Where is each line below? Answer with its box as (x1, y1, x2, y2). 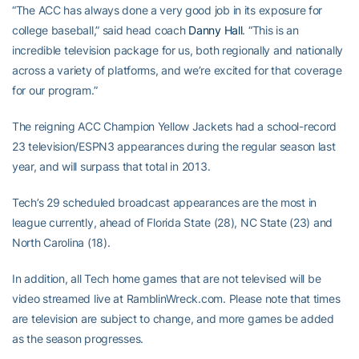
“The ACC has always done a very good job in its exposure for (12, 3, 323, 17)
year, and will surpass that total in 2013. (12, 159, 211, 173)
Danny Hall (188, 23, 243, 37)
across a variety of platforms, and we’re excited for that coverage (12, 63, 342, 77)
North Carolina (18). (12, 236, 111, 249)
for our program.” (12, 83, 98, 97)
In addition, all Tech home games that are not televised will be (12, 272, 321, 285)
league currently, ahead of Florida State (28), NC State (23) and (12, 216, 333, 229)
